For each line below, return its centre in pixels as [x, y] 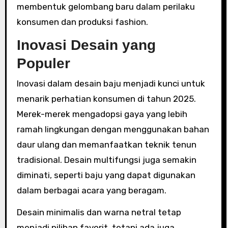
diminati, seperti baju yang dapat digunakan [106, 175]
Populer [43, 63]
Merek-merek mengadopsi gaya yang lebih [102, 114]
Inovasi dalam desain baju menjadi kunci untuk [111, 83]
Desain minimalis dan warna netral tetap [99, 212]
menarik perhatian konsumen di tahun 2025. [106, 99]
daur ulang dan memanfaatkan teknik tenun [106, 145]
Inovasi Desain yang [86, 45]
